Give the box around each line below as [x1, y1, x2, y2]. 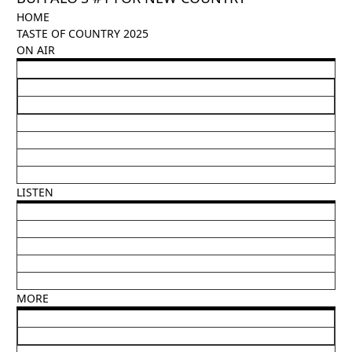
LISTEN [16, 185, 53, 200]
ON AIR [16, 42, 55, 58]
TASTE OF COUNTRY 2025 [16, 26, 148, 42]
